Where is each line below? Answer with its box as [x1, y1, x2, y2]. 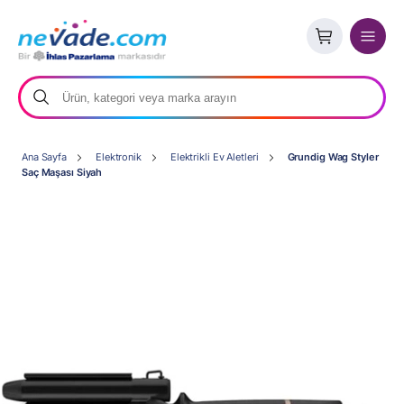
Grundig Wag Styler [287, 151, 379, 163]
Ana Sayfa [22, 151, 68, 163]
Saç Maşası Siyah [22, 166, 103, 179]
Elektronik [96, 151, 142, 163]
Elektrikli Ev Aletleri [170, 151, 259, 163]
